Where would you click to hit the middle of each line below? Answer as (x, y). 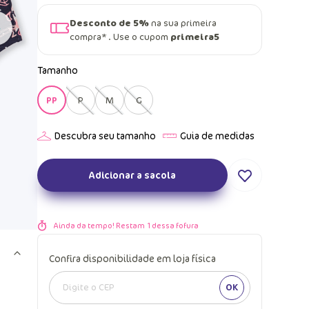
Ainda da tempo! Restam (99, 225)
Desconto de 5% (109, 22)
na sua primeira (183, 22)
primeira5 (195, 36)
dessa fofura (175, 225)
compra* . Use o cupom (120, 36)
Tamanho (58, 70)
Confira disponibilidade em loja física (132, 258)
